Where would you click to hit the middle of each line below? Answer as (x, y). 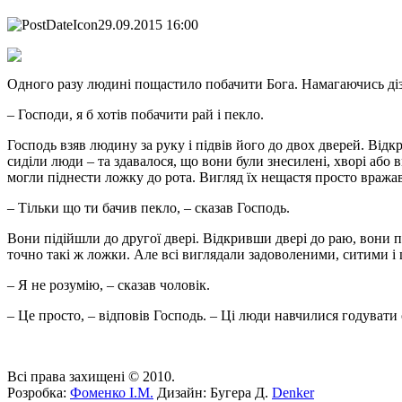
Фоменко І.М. (112, 392)
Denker (293, 392)
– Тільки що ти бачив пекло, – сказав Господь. (149, 207)
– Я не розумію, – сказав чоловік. (109, 284)
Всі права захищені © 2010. (91, 376)
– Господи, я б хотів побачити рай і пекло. (135, 114)
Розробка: (39, 392)
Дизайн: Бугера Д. (213, 392)
